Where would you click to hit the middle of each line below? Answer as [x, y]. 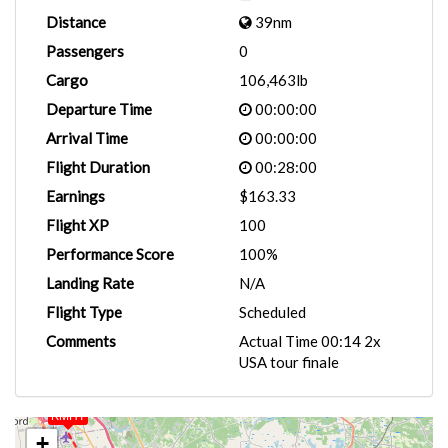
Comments [81, 341]
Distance [76, 22]
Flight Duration [98, 167]
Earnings [75, 196]
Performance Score [110, 254]
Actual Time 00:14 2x [310, 341]
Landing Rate [90, 283]
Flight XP [77, 225]
